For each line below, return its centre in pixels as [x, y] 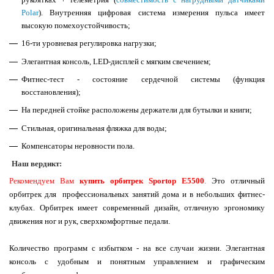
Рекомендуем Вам [44, 181]
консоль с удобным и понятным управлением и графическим [137, 262]
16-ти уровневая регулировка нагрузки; [89, 43]
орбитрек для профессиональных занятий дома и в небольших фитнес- [137, 194]
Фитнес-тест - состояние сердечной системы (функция [143, 79]
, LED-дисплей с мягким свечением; [150, 61]
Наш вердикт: [37, 164]
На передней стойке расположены [80, 110]
